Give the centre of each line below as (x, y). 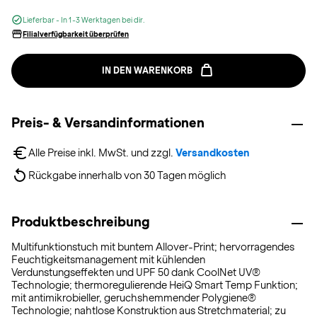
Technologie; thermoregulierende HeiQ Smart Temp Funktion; (155, 285)
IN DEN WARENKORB (147, 71)
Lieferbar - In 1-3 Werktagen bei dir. (84, 20)
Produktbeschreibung (81, 222)
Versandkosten (213, 153)
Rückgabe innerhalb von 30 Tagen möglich (127, 175)
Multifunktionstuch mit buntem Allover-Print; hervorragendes (153, 247)
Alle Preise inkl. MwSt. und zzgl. (102, 153)
